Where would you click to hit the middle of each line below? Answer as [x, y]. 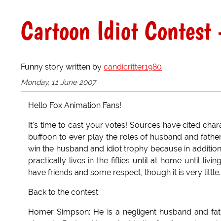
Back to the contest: [64, 192]
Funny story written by [62, 67]
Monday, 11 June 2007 [58, 82]
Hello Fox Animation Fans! [75, 106]
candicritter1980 [133, 67]
